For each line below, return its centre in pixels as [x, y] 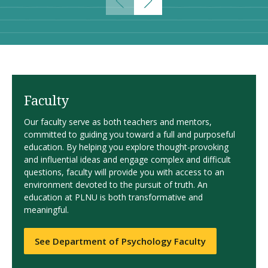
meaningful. [46, 209]
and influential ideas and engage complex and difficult [127, 159]
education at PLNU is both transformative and [113, 197]
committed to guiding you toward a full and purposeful [130, 134]
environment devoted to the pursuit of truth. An [116, 184]
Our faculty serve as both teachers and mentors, [118, 121]
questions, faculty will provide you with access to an [124, 172]
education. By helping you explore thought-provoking [126, 147]
